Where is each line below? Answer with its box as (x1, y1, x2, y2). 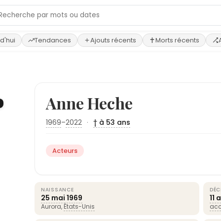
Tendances (35, 36, 71, 45)
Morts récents (155, 36, 199, 45)
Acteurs (52, 146, 77, 155)
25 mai (41, 193, 65, 203)
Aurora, (41, 202, 64, 211)
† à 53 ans (93, 117, 130, 127)
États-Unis (64, 202, 95, 211)
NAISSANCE (41, 186, 74, 193)
